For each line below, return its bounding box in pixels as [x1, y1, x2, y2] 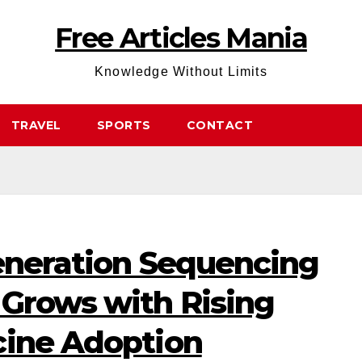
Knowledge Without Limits [95, 65, 267, 78]
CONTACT [186, 118, 253, 133]
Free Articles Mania [55, 21, 307, 55]
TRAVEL [11, 118, 61, 133]
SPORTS [96, 118, 151, 133]
